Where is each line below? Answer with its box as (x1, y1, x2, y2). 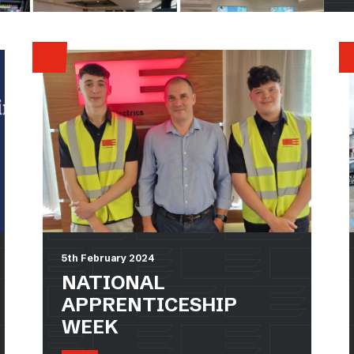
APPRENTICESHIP (62, 292, 237, 316)
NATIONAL (62, 270, 165, 294)
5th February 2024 (62, 251, 154, 264)
